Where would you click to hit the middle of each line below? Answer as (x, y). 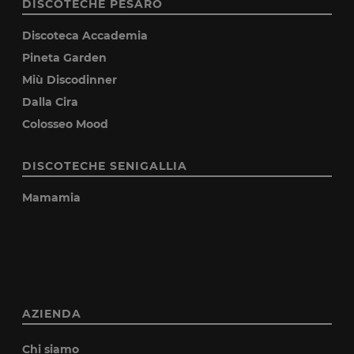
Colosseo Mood (66, 124)
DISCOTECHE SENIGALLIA (105, 166)
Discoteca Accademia (85, 35)
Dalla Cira (51, 102)
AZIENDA (52, 313)
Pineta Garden (65, 57)
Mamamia (52, 197)
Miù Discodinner (70, 79)
